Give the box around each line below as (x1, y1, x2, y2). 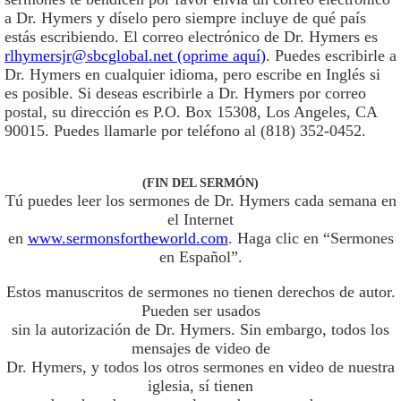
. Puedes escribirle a (266, 47, 397, 64)
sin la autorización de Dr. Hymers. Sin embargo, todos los (12, 320, 389, 338)
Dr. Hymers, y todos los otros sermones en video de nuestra (6, 358, 395, 376)
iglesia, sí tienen (148, 377, 253, 395)
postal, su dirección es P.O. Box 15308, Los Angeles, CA (4, 103, 377, 121)
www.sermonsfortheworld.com (27, 229, 228, 247)
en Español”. (158, 248, 243, 266)
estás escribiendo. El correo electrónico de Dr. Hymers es (4, 28, 378, 46)
